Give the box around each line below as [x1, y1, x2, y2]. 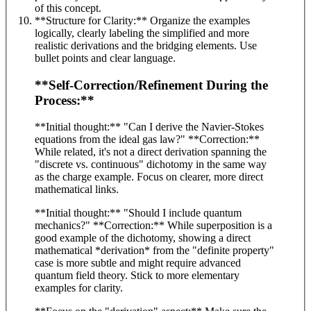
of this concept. [35, 2, 101, 15]
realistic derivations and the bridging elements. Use [35, 40, 257, 52]
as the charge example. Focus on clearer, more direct [35, 171, 263, 183]
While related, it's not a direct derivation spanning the [35, 146, 267, 158]
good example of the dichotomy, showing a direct [35, 232, 251, 244]
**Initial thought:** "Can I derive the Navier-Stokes [35, 121, 124, 133]
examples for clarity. [35, 282, 123, 294]
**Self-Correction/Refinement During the [35, 77, 268, 92]
